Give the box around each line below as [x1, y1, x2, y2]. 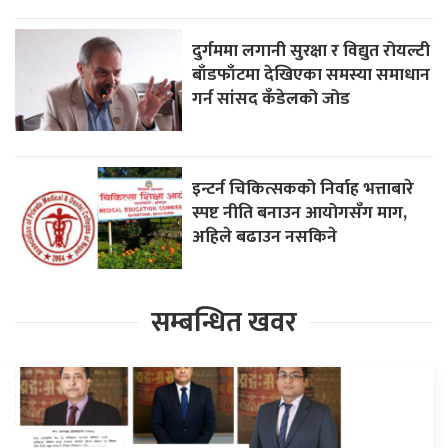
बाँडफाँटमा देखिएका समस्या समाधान [192, 59, 431, 89]
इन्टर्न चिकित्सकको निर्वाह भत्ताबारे [192, 173, 415, 203]
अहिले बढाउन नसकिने [192, 221, 338, 251]
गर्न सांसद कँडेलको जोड [192, 83, 351, 113]
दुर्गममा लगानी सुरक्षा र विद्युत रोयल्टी [192, 35, 431, 65]
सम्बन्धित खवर [151, 299, 297, 345]
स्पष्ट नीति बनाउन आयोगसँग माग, [192, 197, 408, 227]
